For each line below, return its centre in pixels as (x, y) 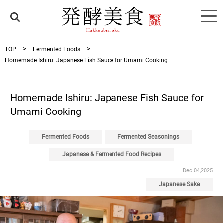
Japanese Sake (179, 184)
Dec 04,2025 (198, 170)
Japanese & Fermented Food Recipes (111, 154)
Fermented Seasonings (148, 137)
